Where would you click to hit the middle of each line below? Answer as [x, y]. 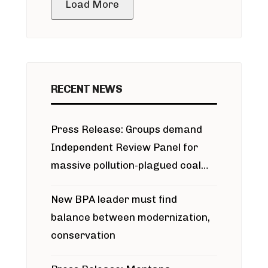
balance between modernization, [130, 217]
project [70, 183]
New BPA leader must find [114, 199]
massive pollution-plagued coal [126, 165]
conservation [83, 235]
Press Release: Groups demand [127, 129]
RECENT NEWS [87, 89]
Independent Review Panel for [124, 147]
